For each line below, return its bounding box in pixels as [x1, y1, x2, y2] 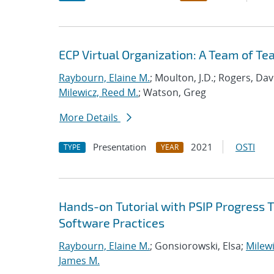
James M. [59, 254, 100, 267]
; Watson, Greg [138, 86, 206, 99]
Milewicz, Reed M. [59, 86, 138, 99]
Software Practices [59, 215, 165, 230]
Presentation [93, 141, 146, 153]
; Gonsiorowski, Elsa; [150, 239, 246, 253]
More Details [59, 111, 120, 124]
